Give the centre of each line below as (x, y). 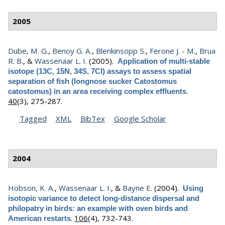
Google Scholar (140, 118)
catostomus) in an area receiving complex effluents (97, 91)
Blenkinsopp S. (121, 50)
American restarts (39, 218)
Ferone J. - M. (173, 50)
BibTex (92, 118)
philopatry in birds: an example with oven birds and (98, 208)
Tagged (33, 118)
